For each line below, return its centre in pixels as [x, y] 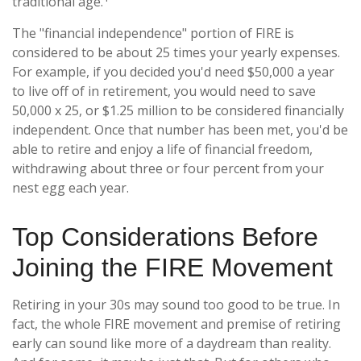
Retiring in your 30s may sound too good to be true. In [176, 305]
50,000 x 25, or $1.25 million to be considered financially [178, 111]
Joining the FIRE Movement [172, 268]
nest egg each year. [71, 188]
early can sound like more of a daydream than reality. [172, 344]
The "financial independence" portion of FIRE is [153, 33]
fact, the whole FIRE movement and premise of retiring [176, 324]
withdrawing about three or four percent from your [168, 169]
